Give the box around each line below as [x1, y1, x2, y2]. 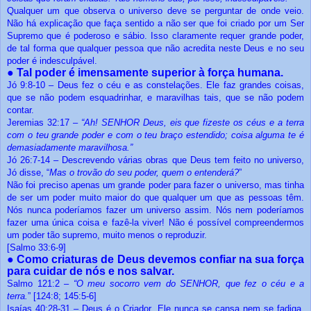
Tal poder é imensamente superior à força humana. [17, 66, 283, 78]
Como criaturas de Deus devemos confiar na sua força [17, 253, 305, 265]
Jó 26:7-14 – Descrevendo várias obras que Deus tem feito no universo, [7, 154, 304, 165]
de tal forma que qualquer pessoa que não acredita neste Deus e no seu [7, 42, 304, 53]
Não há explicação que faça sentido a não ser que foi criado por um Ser [7, 17, 304, 28]
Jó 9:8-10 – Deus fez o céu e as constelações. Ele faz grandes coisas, [7, 79, 304, 90]
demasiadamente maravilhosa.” [7, 142, 133, 153]
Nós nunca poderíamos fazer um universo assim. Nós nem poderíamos [7, 204, 304, 215]
